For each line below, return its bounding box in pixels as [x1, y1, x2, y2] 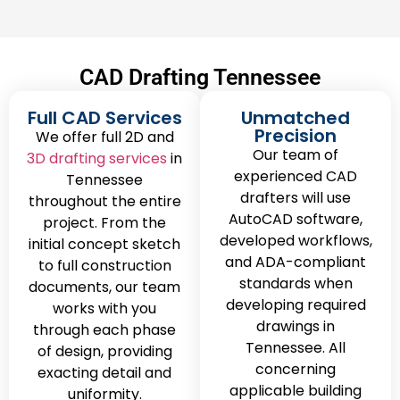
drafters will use [240, 187, 351, 208]
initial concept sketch [29, 233, 180, 254]
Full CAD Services [27, 104, 182, 130]
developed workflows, [219, 229, 372, 251]
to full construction [37, 254, 171, 276]
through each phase [33, 319, 176, 340]
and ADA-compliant [225, 251, 366, 272]
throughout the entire [28, 190, 181, 212]
